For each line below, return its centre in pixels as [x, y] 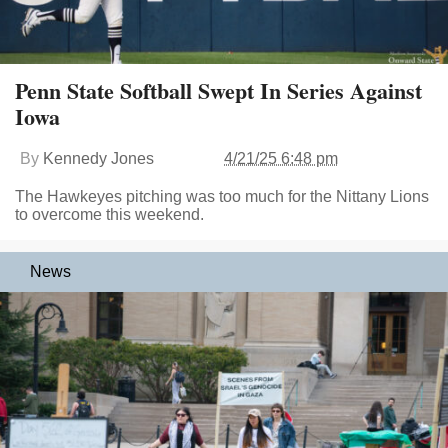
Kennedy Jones [98, 159]
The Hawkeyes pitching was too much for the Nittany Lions [222, 197]
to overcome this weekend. [109, 215]
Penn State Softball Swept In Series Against [218, 91]
